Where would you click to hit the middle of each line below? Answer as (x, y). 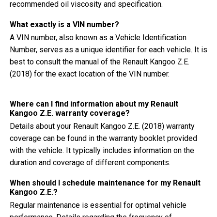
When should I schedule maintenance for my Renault (105, 183)
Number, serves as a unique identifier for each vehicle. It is (108, 50)
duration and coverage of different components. (90, 163)
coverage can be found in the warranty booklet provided (103, 138)
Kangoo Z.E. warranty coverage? (70, 113)
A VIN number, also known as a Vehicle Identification (98, 38)
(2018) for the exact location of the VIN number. (90, 74)
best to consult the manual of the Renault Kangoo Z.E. (100, 62)
